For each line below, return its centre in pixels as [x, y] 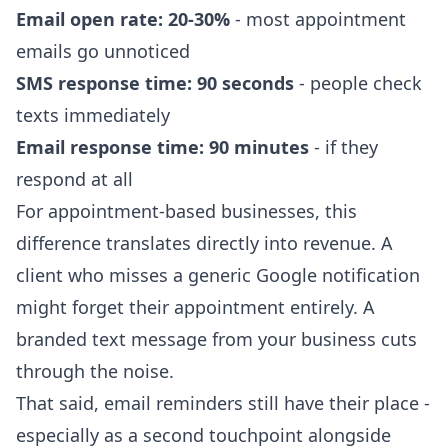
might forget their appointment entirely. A [195, 307]
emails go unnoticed [103, 51]
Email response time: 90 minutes [162, 147]
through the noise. [95, 371]
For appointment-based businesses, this [186, 211]
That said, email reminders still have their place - [223, 403]
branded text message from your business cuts [216, 339]
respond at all [74, 179]
